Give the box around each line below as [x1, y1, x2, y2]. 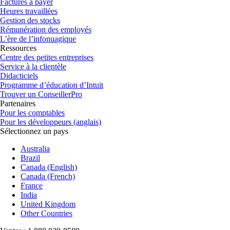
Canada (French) [21, 171, 75, 181]
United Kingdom [21, 199, 75, 208]
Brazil [21, 153, 40, 162]
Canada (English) [21, 162, 77, 171]
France [21, 181, 43, 190]
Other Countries [21, 208, 72, 218]
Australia [21, 144, 50, 153]
